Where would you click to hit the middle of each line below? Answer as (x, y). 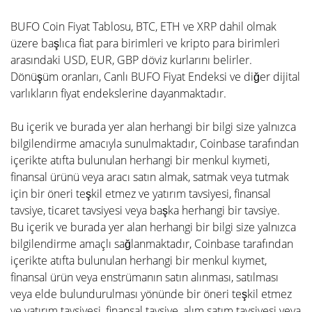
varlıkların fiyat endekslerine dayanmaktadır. (118, 93)
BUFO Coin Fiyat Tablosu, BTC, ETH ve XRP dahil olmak (143, 26)
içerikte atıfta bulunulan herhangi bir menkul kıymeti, (140, 160)
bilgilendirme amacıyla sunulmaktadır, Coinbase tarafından (155, 143)
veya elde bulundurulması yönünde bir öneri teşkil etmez (151, 294)
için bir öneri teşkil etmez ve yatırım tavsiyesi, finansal (141, 194)
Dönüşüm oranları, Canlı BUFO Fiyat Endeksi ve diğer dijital (155, 77)
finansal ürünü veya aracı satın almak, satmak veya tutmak (150, 177)
